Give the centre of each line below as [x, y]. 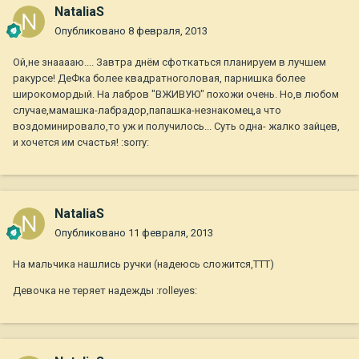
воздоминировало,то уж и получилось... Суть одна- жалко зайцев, [176, 127]
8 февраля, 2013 [168, 31]
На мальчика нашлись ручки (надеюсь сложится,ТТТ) [143, 264]
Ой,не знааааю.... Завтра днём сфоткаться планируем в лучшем [169, 63]
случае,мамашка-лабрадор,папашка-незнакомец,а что [147, 111]
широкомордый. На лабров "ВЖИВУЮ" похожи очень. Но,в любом [176, 95]
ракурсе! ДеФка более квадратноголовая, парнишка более [159, 79]
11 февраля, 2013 [171, 233]
